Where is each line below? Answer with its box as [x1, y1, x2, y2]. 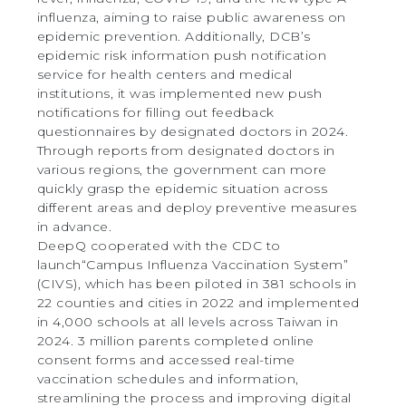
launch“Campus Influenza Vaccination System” [36, 256, 349, 273]
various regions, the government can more [36, 160, 327, 178]
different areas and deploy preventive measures [36, 198, 357, 216]
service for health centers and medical [36, 65, 293, 82]
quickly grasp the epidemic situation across [36, 179, 328, 197]
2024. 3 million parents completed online [36, 332, 314, 349]
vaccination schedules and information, [36, 370, 299, 387]
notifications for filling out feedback [36, 103, 275, 121]
